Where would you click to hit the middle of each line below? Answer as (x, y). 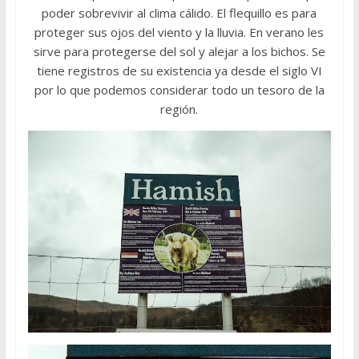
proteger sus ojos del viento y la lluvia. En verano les (179, 32)
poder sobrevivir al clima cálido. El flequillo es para (179, 13)
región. (179, 109)
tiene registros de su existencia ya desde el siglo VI (179, 71)
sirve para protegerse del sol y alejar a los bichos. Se (179, 52)
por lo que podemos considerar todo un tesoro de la (179, 90)
